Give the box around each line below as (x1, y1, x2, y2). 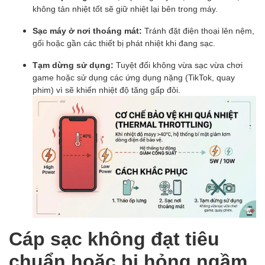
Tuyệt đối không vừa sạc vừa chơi (114, 59, 243, 70)
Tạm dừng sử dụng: (33, 59, 114, 70)
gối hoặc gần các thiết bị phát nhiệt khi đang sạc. (33, 37, 215, 48)
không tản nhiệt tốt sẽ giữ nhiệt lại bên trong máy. (33, 3, 218, 14)
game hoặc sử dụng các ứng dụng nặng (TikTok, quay (33, 72, 235, 82)
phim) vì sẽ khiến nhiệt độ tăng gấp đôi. (33, 84, 180, 95)
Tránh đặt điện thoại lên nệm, (142, 25, 254, 35)
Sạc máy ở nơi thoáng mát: (33, 25, 142, 35)
